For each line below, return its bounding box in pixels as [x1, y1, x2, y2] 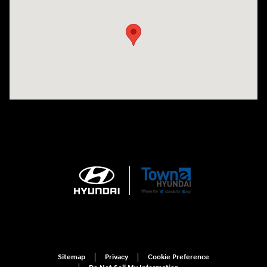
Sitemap [58, 253, 85, 262]
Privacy [105, 253, 128, 262]
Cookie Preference [148, 253, 209, 262]
